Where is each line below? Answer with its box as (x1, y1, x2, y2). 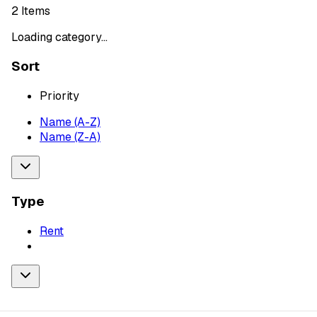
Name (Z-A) (40, 129, 100, 145)
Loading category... (11, 29, 108, 45)
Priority (40, 88, 79, 104)
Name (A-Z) (40, 115, 100, 130)
